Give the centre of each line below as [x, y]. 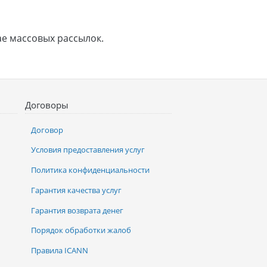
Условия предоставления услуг [88, 150]
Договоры [47, 105]
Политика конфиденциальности [91, 170]
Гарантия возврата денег [77, 210]
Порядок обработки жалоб [81, 230]
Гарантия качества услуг [77, 190]
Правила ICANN [60, 250]
